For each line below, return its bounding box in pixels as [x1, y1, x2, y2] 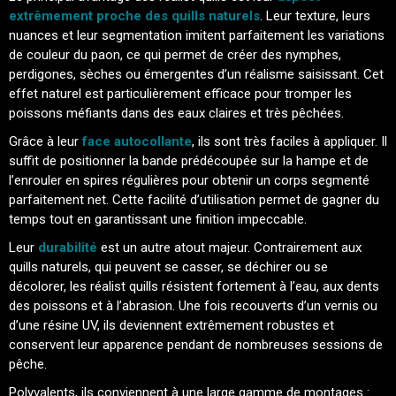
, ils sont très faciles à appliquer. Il [192, 133, 387, 149]
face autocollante [82, 133, 192, 149]
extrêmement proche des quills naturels [9, 8, 260, 24]
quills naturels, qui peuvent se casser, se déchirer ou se [9, 259, 328, 275]
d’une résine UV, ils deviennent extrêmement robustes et [9, 317, 334, 333]
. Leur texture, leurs [260, 8, 370, 24]
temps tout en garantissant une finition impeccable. [9, 211, 307, 227]
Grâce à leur [9, 133, 82, 149]
